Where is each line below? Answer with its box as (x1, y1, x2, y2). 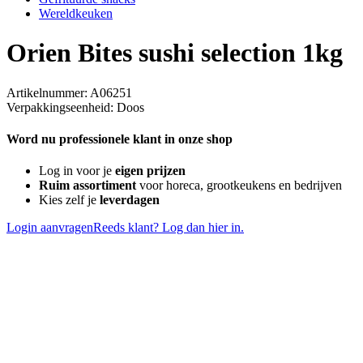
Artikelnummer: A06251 (6, 85, 132, 100)
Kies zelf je (39, 193, 100, 207)
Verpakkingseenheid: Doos (6, 100, 144, 114)
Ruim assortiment (39, 178, 139, 193)
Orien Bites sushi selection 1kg (6, 38, 343, 68)
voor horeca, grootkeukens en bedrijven (139, 178, 342, 193)
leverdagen (100, 193, 160, 207)
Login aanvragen (6, 220, 93, 235)
